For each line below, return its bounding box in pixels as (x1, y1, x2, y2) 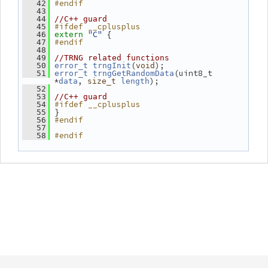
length (121, 77, 150, 86)
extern (54, 30, 83, 39)
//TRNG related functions (54, 53, 169, 62)
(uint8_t (174, 68, 212, 78)
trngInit (93, 61, 131, 70)
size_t (87, 77, 116, 86)
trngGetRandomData (93, 69, 174, 78)
